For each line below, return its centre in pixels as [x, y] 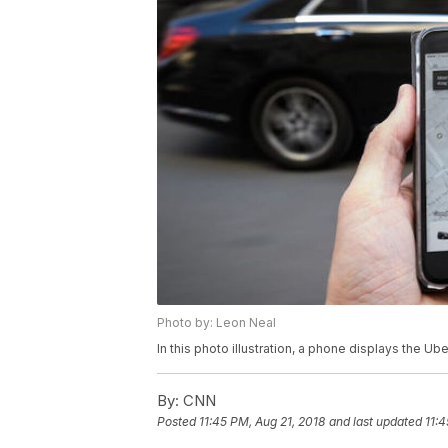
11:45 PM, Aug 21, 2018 [262, 422]
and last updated [375, 422]
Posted [178, 422]
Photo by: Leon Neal [216, 323]
